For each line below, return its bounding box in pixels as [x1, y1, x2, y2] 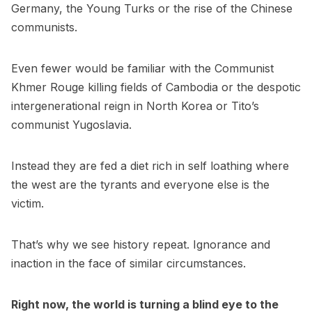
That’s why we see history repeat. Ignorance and [11, 237, 270, 252]
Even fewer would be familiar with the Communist [11, 61, 274, 76]
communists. [11, 20, 77, 35]
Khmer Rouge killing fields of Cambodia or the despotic [11, 80, 301, 95]
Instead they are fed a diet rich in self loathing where [11, 159, 289, 173]
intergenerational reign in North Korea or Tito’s [11, 99, 259, 114]
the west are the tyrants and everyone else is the [11, 178, 270, 192]
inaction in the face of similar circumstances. [11, 256, 246, 271]
